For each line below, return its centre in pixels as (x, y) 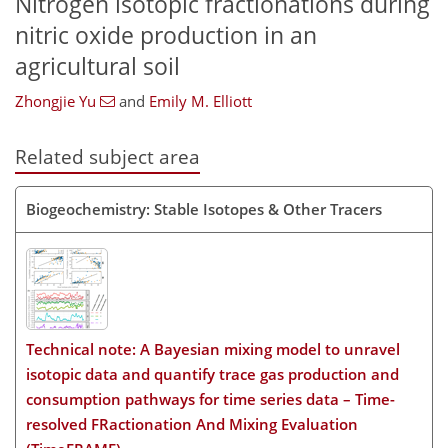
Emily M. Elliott (200, 101)
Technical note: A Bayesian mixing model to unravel (213, 349)
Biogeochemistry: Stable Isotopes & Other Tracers (204, 208)
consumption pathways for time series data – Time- (210, 399)
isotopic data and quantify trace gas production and (212, 374)
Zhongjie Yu (55, 101)
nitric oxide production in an (166, 35)
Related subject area (107, 157)
